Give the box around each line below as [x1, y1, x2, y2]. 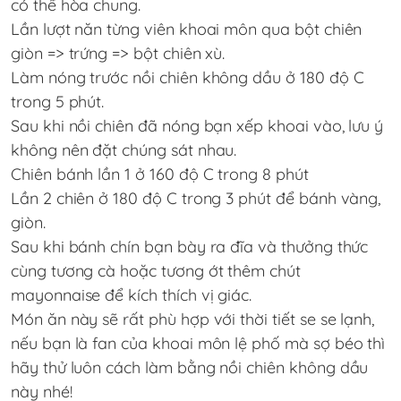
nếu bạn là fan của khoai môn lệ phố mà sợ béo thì [11, 333, 386, 354]
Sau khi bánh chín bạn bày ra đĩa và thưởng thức [11, 236, 369, 258]
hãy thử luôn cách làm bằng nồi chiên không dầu [11, 357, 369, 379]
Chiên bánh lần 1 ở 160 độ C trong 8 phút [11, 164, 309, 185]
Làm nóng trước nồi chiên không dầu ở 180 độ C [11, 67, 364, 89]
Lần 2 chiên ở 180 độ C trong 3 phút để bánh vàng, [11, 188, 381, 209]
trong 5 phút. [11, 91, 105, 113]
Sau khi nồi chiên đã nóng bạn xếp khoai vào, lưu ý [11, 115, 384, 137]
